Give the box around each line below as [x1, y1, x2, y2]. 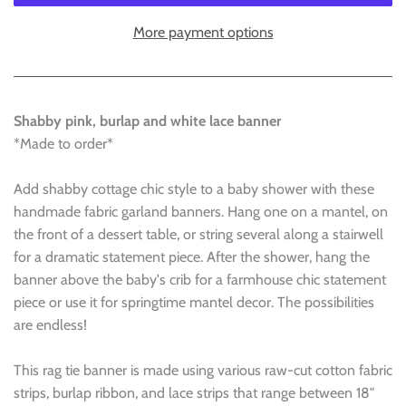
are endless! [14, 315, 87, 333]
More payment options [132, 23, 274, 41]
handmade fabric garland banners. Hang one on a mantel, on [14, 202, 388, 220]
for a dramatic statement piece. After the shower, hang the [14, 247, 370, 266]
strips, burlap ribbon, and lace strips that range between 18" [14, 383, 374, 401]
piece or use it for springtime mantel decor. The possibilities [14, 293, 374, 311]
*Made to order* [14, 134, 113, 152]
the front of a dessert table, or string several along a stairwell [14, 225, 383, 243]
